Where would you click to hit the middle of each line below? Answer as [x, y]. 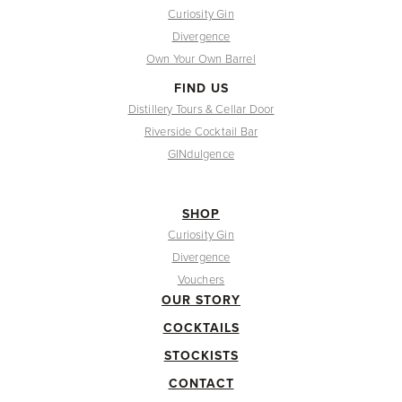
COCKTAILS [201, 328]
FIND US [201, 88]
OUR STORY [201, 300]
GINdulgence [201, 153]
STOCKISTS [201, 355]
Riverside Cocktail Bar [201, 131]
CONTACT [201, 383]
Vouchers [201, 279]
